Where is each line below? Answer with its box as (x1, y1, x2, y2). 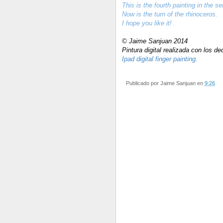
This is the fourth (122, 1, 171, 9)
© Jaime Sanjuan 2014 (122, 37, 188, 45)
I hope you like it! (122, 19, 172, 27)
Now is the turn (122, 10, 165, 18)
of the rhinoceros (167, 10, 216, 18)
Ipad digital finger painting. (122, 55, 198, 63)
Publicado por (126, 80, 160, 87)
